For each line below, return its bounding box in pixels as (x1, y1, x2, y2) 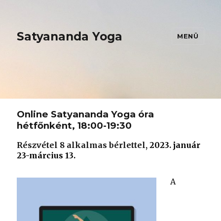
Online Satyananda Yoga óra (17, 109, 154, 120)
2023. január (149, 140, 201, 150)
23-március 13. (17, 150, 76, 161)
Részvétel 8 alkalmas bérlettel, (17, 140, 150, 150)
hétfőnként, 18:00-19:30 (17, 120, 132, 131)
